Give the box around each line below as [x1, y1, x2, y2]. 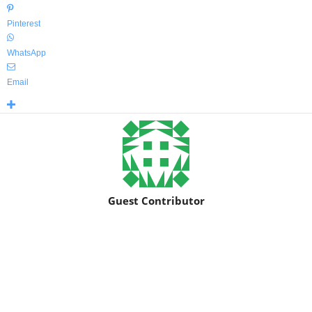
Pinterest [7, 19, 40, 29]
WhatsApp [7, 48, 46, 58]
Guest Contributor [107, 194, 205, 208]
